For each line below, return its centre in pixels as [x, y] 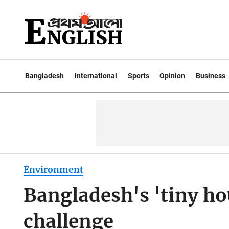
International [96, 76]
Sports [138, 76]
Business [211, 76]
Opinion [173, 76]
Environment [53, 170]
